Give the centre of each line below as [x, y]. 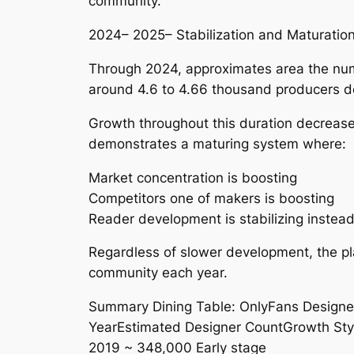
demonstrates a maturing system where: [217, 143]
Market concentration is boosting [193, 177]
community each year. [158, 273]
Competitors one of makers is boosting [211, 198]
